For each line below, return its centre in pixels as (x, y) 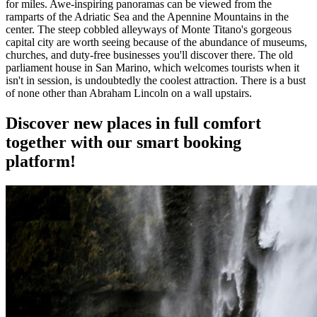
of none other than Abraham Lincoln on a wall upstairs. (129, 93)
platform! (41, 162)
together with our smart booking (123, 143)
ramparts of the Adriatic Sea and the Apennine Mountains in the (147, 17)
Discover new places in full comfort (133, 123)
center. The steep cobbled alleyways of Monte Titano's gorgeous (149, 30)
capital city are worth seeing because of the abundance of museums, (156, 42)
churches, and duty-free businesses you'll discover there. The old (149, 55)
